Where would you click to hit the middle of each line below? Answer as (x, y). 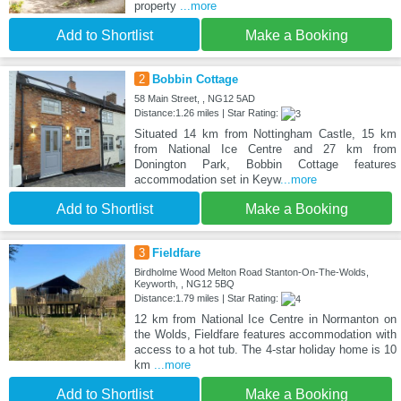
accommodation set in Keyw (207, 180)
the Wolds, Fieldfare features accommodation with (265, 335)
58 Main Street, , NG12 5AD (194, 99)
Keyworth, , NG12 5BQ (184, 284)
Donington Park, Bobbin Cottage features (265, 165)
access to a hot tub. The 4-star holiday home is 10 (265, 350)
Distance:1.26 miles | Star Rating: (207, 113)
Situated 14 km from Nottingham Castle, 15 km (265, 134)
